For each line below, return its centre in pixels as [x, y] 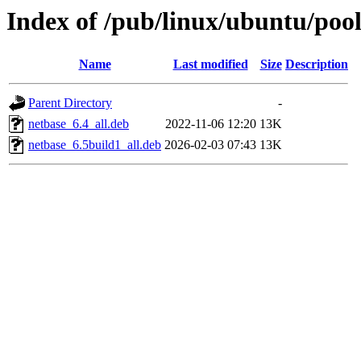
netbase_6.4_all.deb [79, 124]
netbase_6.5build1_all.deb [95, 145]
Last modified [210, 64]
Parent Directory [70, 103]
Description [317, 64]
